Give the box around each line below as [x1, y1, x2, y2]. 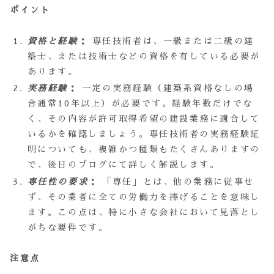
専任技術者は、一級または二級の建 [88, 36, 254, 45]
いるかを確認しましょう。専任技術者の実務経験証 [27, 130, 261, 139]
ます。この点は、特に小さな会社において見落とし [27, 208, 261, 217]
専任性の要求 [27, 177, 89, 187]
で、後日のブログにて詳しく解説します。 [27, 160, 220, 169]
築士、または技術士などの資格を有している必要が [27, 51, 261, 61]
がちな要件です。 [27, 223, 109, 232]
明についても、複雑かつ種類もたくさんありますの [27, 145, 261, 154]
